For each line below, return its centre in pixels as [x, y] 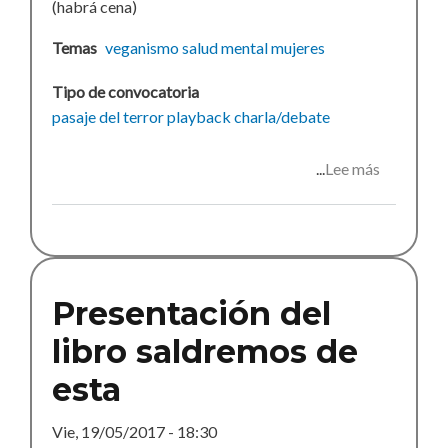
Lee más [352, 169]
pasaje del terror [108, 117]
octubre [407, 244]
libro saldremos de [205, 352]
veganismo [142, 47]
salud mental [225, 47]
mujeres [298, 47]
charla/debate [282, 117]
